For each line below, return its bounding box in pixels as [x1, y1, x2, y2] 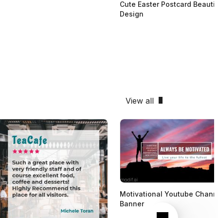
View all [126, 95, 154, 106]
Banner [120, 199, 144, 208]
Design [120, 9, 144, 18]
